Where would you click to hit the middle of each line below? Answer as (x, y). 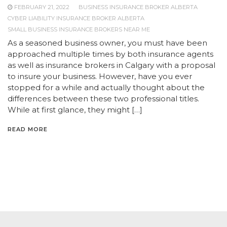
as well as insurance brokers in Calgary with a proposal (111, 65)
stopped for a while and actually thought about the (106, 87)
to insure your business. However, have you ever (100, 76)
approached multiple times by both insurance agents (110, 54)
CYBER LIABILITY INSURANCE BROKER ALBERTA (76, 18)
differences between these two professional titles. (103, 99)
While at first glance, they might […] (75, 110)
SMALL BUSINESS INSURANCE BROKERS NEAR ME (79, 29)
